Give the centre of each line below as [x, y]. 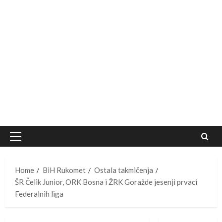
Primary [28, 141]
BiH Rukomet [64, 170]
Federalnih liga [39, 194]
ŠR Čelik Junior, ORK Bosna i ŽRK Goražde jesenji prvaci [106, 182]
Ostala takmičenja [124, 170]
